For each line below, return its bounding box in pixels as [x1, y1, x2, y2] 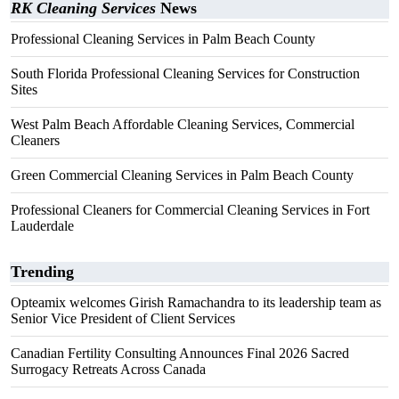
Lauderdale [11, 218, 74, 233]
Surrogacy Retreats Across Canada [11, 362, 206, 377]
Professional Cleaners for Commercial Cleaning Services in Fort [11, 202, 370, 217]
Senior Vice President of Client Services [11, 311, 235, 326]
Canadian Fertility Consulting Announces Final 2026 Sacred [11, 346, 349, 361]
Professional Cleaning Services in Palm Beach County [11, 31, 315, 46]
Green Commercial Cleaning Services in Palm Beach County [11, 167, 354, 183]
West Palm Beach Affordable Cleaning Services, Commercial [11, 117, 354, 132]
